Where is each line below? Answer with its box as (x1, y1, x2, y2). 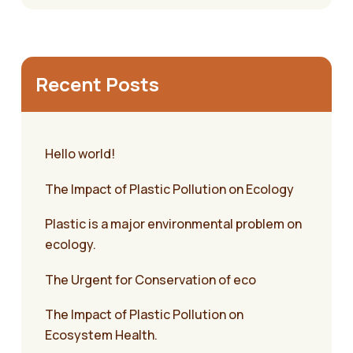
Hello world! (45, 145, 115, 163)
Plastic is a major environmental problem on (45, 215, 302, 233)
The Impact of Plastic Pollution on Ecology (45, 180, 294, 199)
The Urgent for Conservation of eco (45, 271, 256, 289)
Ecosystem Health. (45, 326, 158, 344)
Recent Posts (35, 71, 159, 98)
